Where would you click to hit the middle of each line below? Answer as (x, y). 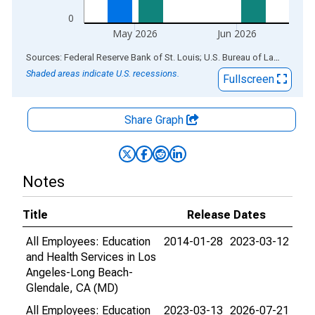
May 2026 (135, 33)
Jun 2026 (237, 33)
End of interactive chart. (70, 57)
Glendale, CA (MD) (72, 288)
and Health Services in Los (91, 257)
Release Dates (226, 215)
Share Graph (155, 120)
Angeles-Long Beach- (79, 272)
